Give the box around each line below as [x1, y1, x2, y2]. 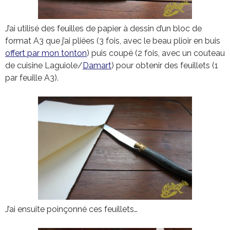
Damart [83, 60, 111, 70]
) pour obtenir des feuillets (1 [111, 60, 218, 70]
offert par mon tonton [5, 48, 87, 58]
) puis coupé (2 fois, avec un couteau [87, 48, 225, 58]
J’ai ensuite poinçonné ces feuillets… [5, 204, 138, 214]
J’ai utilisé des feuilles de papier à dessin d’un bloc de [5, 23, 202, 33]
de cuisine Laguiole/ [5, 60, 83, 70]
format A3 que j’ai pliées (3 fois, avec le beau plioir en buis [5, 35, 220, 46]
